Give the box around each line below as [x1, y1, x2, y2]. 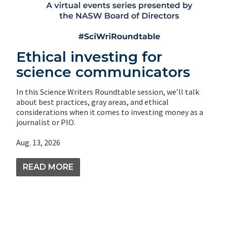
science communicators [16, 63, 190, 81]
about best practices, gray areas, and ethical [16, 97, 169, 107]
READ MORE [23, 162, 73, 172]
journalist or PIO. [16, 117, 75, 128]
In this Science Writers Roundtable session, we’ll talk [16, 87, 199, 97]
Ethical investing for [16, 48, 162, 66]
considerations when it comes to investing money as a [16, 107, 203, 118]
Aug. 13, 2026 [16, 137, 60, 148]
